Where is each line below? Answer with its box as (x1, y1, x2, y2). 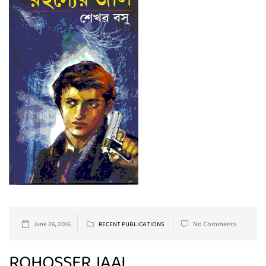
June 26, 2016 (34, 219, 71, 230)
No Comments (193, 218, 236, 230)
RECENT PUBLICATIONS (98, 219, 164, 230)
